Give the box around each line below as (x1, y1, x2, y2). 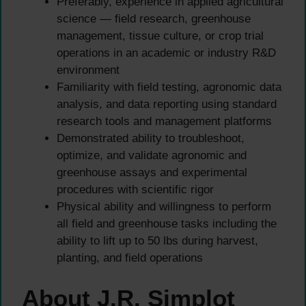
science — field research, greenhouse (57, 12, 251, 26)
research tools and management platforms (57, 115, 272, 128)
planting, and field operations (57, 251, 203, 265)
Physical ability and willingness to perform (57, 200, 271, 214)
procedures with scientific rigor (57, 183, 214, 197)
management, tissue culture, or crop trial (57, 29, 264, 43)
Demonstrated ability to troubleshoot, (57, 132, 245, 145)
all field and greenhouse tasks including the (57, 217, 277, 231)
